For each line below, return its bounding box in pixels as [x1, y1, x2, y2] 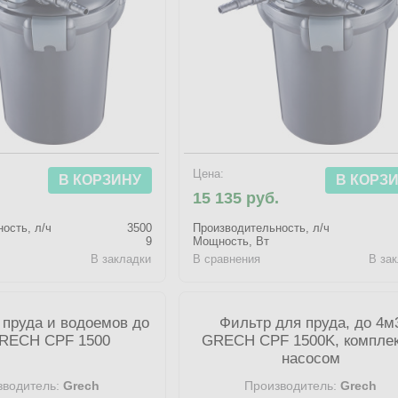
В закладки [91, 252, 152, 266]
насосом [281, 350, 340, 367]
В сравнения [192, 252, 260, 266]
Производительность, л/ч [192, 221, 330, 235]
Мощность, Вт [192, 235, 269, 248]
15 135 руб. [192, 189, 279, 207]
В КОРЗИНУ [58, 172, 141, 187]
